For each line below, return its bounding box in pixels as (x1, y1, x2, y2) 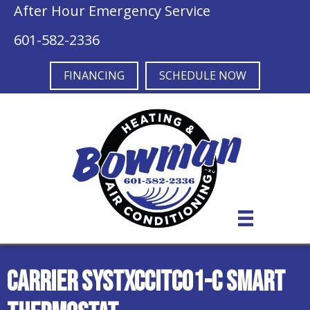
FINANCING (64, 68, 125, 83)
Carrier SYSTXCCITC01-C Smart (7, 265, 285, 299)
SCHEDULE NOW (159, 68, 246, 83)
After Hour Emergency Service (14, 1, 210, 20)
